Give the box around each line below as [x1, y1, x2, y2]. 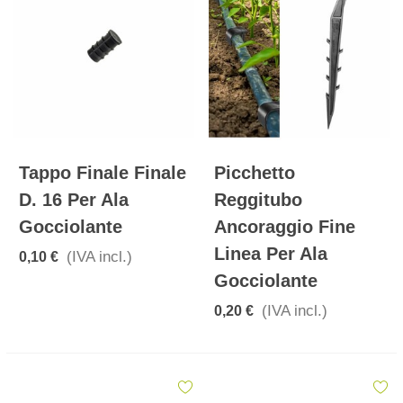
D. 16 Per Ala [19, 190, 129, 210]
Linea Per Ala [214, 244, 327, 264]
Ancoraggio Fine [214, 217, 355, 237]
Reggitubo [214, 190, 302, 210]
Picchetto [214, 163, 295, 184]
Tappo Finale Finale [19, 163, 186, 184]
